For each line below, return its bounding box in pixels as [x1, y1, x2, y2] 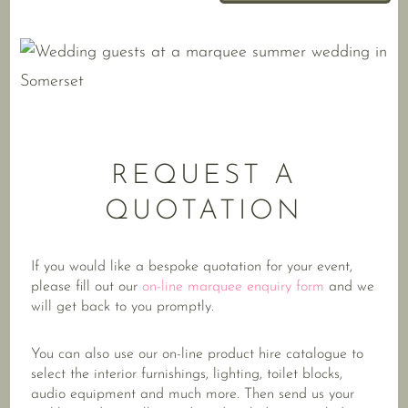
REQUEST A [111, 162, 297, 191]
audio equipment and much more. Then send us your [31, 387, 355, 403]
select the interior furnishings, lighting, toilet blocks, [31, 367, 343, 382]
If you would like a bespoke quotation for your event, [31, 260, 353, 275]
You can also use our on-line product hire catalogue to [31, 347, 364, 362]
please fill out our [31, 280, 143, 295]
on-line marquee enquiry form [142, 280, 325, 295]
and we [324, 280, 375, 295]
